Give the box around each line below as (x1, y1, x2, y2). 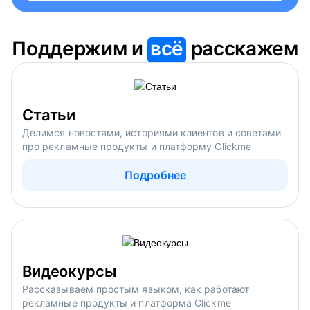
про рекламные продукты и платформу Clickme (22, 140, 251, 152)
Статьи (22, 106, 75, 124)
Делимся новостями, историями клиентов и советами (22, 127, 282, 138)
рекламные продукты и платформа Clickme (22, 297, 231, 309)
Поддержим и (12, 37, 148, 60)
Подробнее (124, 168, 186, 182)
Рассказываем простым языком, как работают (22, 283, 249, 295)
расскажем (186, 37, 298, 60)
